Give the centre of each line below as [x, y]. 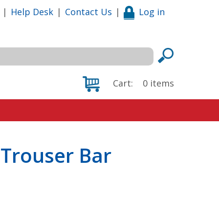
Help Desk [32, 11]
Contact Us [88, 11]
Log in [152, 11]
